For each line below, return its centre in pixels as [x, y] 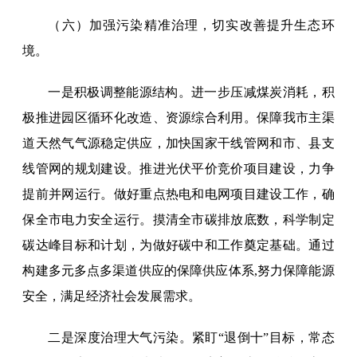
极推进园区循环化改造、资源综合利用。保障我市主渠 [178, 118]
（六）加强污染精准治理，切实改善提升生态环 [191, 25]
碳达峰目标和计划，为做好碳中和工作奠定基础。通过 [178, 245]
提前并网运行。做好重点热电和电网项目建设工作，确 [178, 194]
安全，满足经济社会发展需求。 [112, 296]
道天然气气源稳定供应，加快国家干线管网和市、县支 [178, 143]
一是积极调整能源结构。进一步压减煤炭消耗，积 [191, 92]
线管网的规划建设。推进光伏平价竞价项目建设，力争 [178, 169]
